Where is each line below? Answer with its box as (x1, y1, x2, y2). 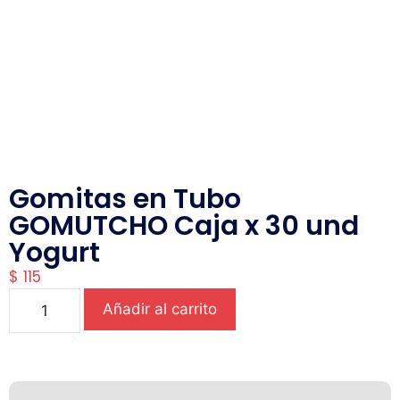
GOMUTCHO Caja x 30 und (9, 207, 359, 246)
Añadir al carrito (103, 300, 217, 319)
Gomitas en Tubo (9, 180, 241, 219)
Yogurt (9, 234, 100, 272)
